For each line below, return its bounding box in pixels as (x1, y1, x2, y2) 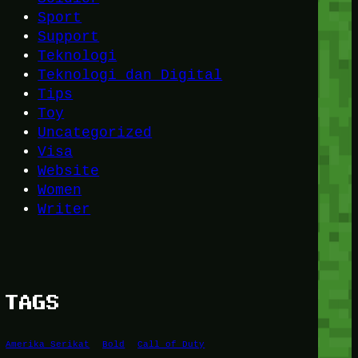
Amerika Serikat (6, 338, 90, 350)
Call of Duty (137, 338, 205, 350)
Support (38, 29, 100, 46)
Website (38, 163, 100, 180)
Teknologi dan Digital (38, 67, 223, 84)
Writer (38, 201, 91, 218)
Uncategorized (38, 125, 153, 141)
